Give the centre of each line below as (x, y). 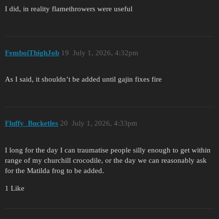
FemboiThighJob (32, 53)
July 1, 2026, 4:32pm (105, 53)
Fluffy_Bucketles (32, 123)
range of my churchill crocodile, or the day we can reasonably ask (106, 160)
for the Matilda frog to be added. (55, 170)
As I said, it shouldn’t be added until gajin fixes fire (83, 79)
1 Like (15, 188)
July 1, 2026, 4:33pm (104, 123)
